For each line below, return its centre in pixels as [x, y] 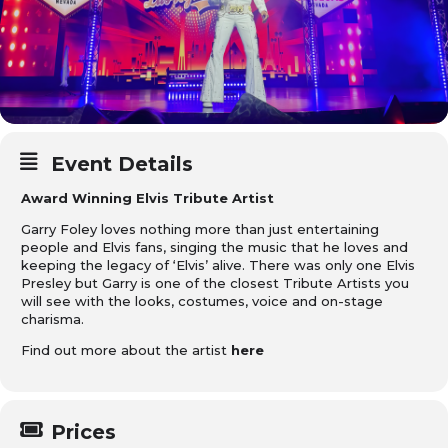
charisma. [52, 319]
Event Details [122, 164]
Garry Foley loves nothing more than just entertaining [200, 229]
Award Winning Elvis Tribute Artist [147, 198]
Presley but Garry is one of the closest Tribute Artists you [215, 283]
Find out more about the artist [126, 350]
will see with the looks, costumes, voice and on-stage [202, 301]
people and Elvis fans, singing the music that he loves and [214, 247]
